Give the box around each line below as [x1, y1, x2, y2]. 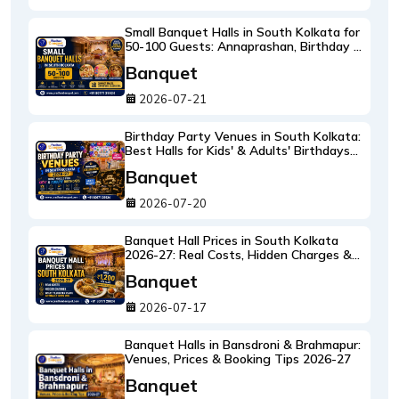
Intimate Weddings [125, 53, 236, 69]
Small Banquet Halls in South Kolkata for [125, 24, 360, 40]
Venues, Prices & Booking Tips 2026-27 [125, 351, 351, 367]
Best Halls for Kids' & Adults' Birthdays [125, 142, 350, 159]
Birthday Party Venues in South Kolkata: [125, 128, 361, 144]
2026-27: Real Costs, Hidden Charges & [125, 247, 352, 263]
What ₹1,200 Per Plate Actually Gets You [125, 261, 361, 277]
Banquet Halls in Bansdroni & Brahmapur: [125, 337, 361, 353]
